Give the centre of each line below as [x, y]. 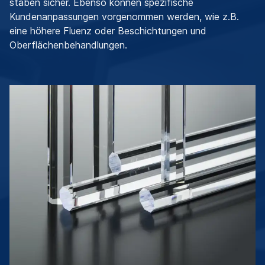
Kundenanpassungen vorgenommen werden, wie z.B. [124, 16]
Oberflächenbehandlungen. [68, 45]
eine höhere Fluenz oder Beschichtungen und [108, 30]
